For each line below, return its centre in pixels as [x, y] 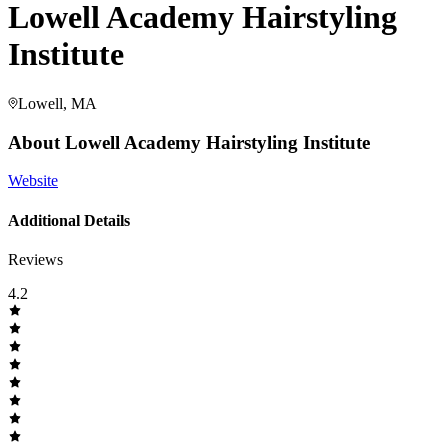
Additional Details [69, 220]
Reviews [35, 259]
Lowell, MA [57, 103]
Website [33, 181]
